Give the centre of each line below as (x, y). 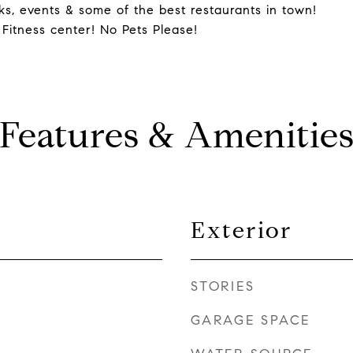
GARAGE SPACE (251, 320)
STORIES (223, 286)
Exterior (242, 230)
